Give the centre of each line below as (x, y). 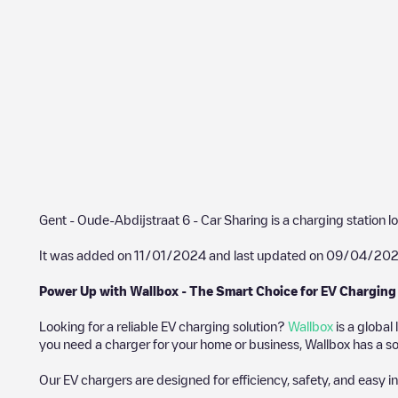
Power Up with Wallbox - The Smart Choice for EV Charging (218, 291)
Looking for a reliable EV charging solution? (163, 326)
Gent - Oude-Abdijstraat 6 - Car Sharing (154, 219)
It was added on (87, 255)
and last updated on (266, 255)
